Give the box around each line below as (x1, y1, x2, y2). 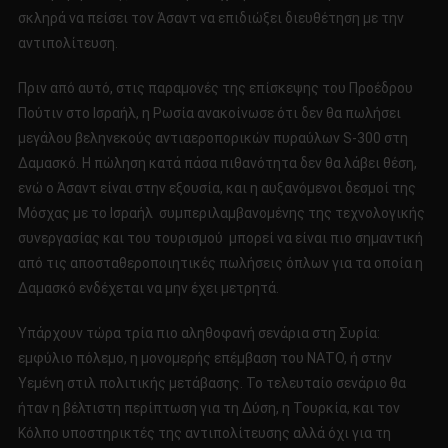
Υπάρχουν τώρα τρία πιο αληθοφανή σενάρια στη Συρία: (17, 325, 380, 342)
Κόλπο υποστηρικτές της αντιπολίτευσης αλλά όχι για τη (17, 425, 391, 442)
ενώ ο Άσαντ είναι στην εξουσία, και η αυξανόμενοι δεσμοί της (17, 180, 416, 197)
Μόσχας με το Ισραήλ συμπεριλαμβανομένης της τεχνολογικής (17, 205, 425, 222)
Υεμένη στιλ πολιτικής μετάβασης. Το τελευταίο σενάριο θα (17, 375, 406, 392)
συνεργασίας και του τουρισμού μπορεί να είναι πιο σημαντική (17, 230, 423, 247)
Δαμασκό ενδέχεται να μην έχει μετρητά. (17, 280, 279, 297)
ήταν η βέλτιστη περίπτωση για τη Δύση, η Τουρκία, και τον (17, 400, 400, 417)
